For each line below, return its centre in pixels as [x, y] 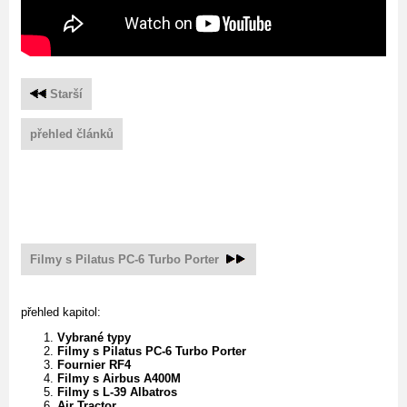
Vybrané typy [94, 337]
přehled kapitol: [61, 312]
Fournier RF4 [94, 364]
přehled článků [72, 134]
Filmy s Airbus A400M [119, 378]
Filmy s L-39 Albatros [117, 392]
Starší [65, 94]
